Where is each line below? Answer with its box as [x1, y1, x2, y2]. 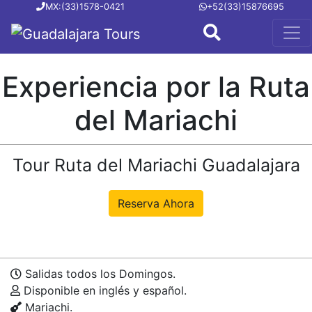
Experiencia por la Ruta [2, 70, 310, 104]
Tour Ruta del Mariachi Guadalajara [12, 155, 300, 175]
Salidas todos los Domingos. [22, 267, 175, 281]
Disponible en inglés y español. [20, 283, 187, 298]
